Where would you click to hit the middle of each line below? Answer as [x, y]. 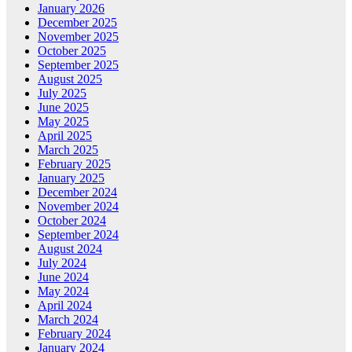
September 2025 [78, 64]
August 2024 [70, 248]
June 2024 [63, 277]
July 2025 [62, 93]
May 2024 [63, 291]
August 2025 [70, 79]
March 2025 [68, 149]
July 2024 [62, 262]
